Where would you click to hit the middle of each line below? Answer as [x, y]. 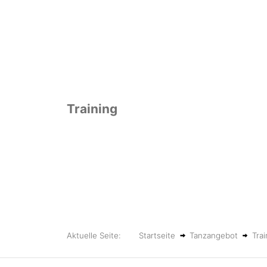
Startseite [157, 236]
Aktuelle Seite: [97, 236]
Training [92, 109]
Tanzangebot [214, 236]
